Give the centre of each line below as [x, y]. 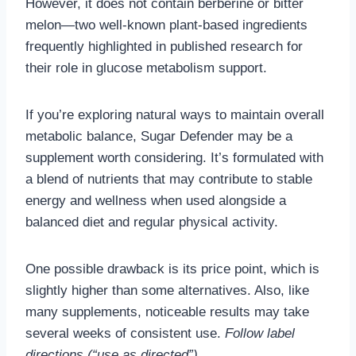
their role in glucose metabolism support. [146, 68]
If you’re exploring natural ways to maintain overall [175, 114]
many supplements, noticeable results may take [167, 311]
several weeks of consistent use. [125, 333]
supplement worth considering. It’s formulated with [174, 157]
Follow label [260, 333]
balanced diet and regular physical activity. [152, 222]
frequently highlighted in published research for [164, 46]
